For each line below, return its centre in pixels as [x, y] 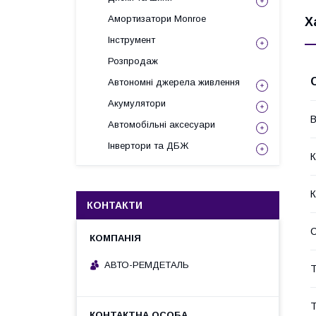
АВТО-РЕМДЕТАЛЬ [147, 265]
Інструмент [132, 40]
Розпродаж [133, 61]
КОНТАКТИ [115, 205]
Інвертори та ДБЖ [148, 146]
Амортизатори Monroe [157, 19]
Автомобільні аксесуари [162, 124]
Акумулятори [137, 103]
